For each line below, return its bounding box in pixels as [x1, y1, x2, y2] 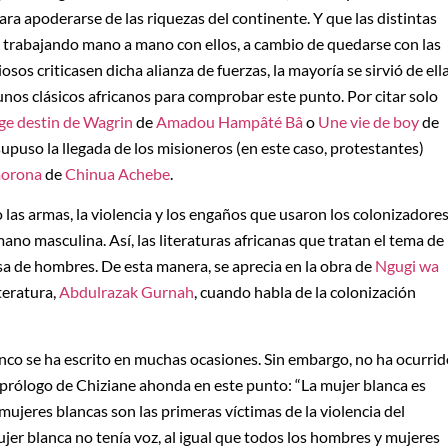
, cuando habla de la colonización [194, 282, 416, 302]
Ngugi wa [375, 256, 439, 276]
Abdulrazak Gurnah [59, 282, 194, 302]
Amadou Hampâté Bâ [156, 111, 303, 131]
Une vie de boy [318, 111, 419, 131]
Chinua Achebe [65, 163, 170, 183]
